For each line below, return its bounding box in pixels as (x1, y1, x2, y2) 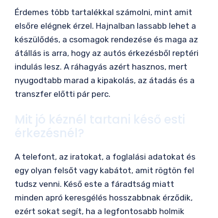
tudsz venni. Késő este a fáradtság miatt (15, 179, 174, 189)
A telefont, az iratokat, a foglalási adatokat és (15, 152, 196, 162)
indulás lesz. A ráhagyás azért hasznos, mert (15, 61, 187, 72)
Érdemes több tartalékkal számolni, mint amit (15, 7, 192, 17)
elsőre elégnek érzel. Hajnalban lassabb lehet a (15, 20, 196, 31)
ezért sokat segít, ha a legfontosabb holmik (15, 206, 184, 217)
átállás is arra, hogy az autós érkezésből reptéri (15, 48, 199, 58)
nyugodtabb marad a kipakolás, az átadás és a (15, 75, 195, 85)
